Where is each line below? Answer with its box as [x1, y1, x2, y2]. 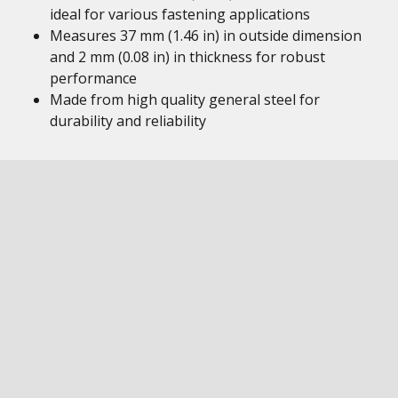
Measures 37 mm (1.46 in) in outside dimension [50, 26, 362, 45]
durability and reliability [50, 111, 206, 131]
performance [50, 68, 137, 88]
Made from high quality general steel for [50, 90, 320, 109]
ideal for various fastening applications [50, 4, 310, 24]
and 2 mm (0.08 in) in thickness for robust [50, 47, 325, 67]
